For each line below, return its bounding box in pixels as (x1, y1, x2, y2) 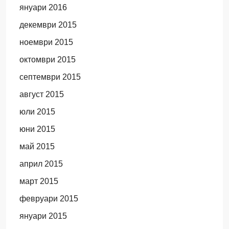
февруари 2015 (19, 194, 78, 203)
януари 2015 (19, 212, 67, 220)
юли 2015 (19, 107, 55, 116)
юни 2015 (19, 125, 55, 133)
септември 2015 (19, 73, 81, 81)
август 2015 (19, 90, 64, 99)
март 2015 (19, 177, 58, 186)
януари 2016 (19, 3, 67, 12)
